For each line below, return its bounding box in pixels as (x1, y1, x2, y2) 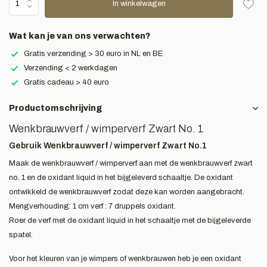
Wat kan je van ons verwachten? (9, 32, 150, 41)
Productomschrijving (9, 104, 102, 113)
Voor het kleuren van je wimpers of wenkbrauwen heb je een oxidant (9, 254, 241, 263)
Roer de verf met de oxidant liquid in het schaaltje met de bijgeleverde (9, 216, 251, 225)
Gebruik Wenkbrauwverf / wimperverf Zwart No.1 (9, 141, 207, 150)
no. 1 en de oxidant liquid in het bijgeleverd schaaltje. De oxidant (9, 173, 233, 182)
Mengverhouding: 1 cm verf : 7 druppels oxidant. (9, 202, 178, 210)
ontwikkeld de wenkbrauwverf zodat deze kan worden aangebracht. (9, 188, 244, 196)
